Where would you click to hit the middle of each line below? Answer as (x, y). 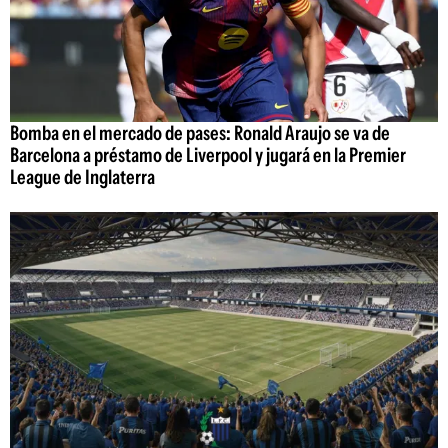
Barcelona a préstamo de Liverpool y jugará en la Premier (208, 155)
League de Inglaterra (82, 177)
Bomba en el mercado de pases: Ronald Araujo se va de (200, 133)
